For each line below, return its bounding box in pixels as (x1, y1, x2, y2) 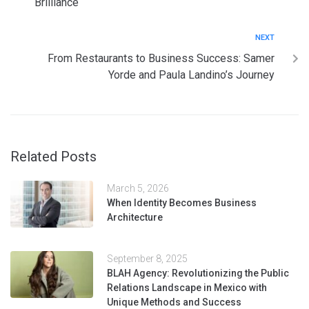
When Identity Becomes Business (107, 197, 257, 209)
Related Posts (10, 148, 97, 166)
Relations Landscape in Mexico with (107, 282, 267, 294)
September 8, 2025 (107, 253, 188, 265)
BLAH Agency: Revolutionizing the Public (107, 268, 289, 279)
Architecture (107, 212, 163, 223)
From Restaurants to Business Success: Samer (48, 52, 275, 66)
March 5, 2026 (107, 183, 169, 195)
